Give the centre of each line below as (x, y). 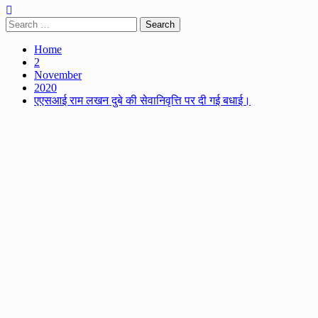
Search (20, 22)
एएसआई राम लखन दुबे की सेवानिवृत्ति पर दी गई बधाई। (142, 100)
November (58, 75)
